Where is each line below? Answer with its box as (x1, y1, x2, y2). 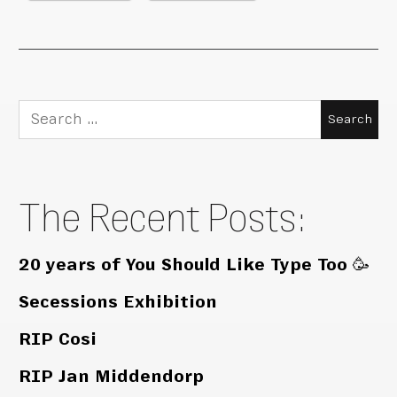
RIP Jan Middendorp (19, 367, 205, 386)
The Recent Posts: (19, 195, 308, 241)
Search (18, 103, 79, 122)
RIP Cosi (19, 330, 97, 349)
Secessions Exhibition (19, 292, 218, 312)
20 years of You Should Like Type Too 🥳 (19, 255, 370, 275)
